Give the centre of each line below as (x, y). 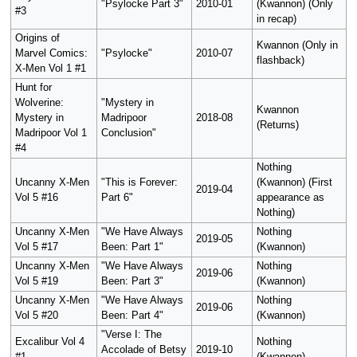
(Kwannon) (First (294, 183)
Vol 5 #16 (36, 198)
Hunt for (33, 88)
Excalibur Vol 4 (49, 342)
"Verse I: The (131, 335)
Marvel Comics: (51, 54)
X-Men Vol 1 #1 (50, 69)
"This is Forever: (139, 183)
